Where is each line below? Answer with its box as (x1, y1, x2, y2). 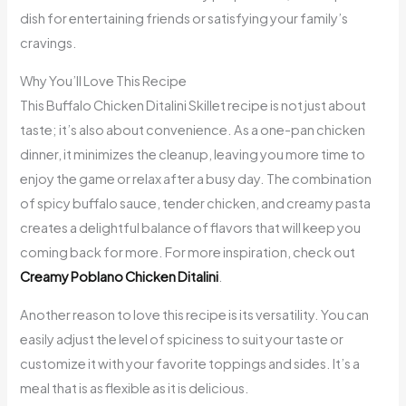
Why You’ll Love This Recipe (20, 72, 188, 89)
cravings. (20, 34, 78, 52)
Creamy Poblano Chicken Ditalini (20, 267, 219, 285)
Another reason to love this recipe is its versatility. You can (20, 305, 370, 323)
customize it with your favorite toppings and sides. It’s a (20, 354, 361, 372)
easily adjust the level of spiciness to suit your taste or (20, 330, 344, 347)
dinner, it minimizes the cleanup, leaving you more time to (20, 145, 366, 162)
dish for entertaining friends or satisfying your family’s (20, 10, 349, 27)
